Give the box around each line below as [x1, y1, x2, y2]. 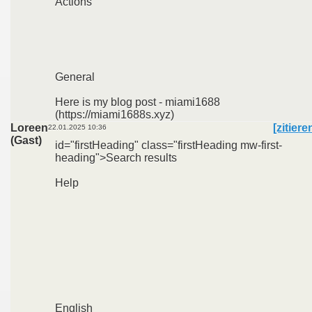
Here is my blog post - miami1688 [55, 96, 220, 108]
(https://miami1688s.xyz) [55, 109, 174, 120]
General [55, 71, 95, 83]
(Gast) [10, 134, 42, 146]
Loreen [10, 122, 48, 134]
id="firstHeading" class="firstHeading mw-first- [55, 139, 282, 151]
